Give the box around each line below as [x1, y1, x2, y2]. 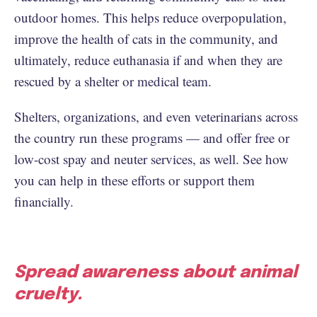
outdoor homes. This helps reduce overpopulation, [14, 8, 287, 26]
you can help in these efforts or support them [14, 171, 255, 189]
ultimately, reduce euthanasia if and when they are [14, 50, 282, 69]
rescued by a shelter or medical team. [14, 71, 212, 90]
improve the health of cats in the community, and [14, 29, 278, 47]
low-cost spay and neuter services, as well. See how [14, 149, 289, 168]
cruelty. [14, 285, 82, 304]
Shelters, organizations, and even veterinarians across [14, 107, 298, 125]
